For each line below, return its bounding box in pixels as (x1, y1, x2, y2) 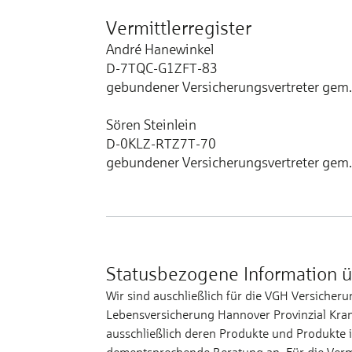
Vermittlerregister (105, 16, 251, 38)
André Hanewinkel (105, 41, 214, 57)
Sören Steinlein (105, 116, 196, 133)
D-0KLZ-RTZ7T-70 (105, 135, 216, 152)
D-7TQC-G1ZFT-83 (105, 60, 218, 76)
